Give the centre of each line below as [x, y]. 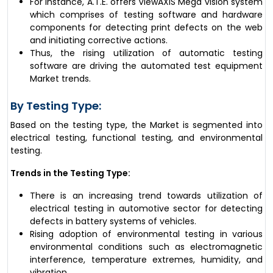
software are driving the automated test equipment [146, 66]
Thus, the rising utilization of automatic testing [146, 53]
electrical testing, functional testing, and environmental [136, 137]
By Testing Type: [56, 105]
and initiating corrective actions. [99, 40]
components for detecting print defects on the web [146, 27]
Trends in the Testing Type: [70, 173]
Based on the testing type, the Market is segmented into [136, 125]
